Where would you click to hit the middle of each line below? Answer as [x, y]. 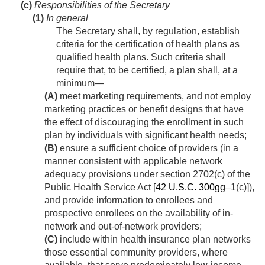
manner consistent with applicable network [133, 161]
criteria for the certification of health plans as [148, 44]
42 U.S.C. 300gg [190, 188]
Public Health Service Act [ [100, 188]
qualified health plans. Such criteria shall [141, 57]
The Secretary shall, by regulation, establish [148, 31]
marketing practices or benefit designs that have [144, 109]
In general [66, 18]
